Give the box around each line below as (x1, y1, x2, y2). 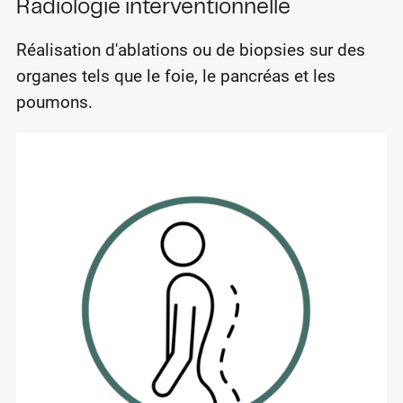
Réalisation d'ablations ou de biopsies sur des (15, 39, 365, 60)
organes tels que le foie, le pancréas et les (15, 65, 336, 86)
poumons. (15, 91, 93, 112)
